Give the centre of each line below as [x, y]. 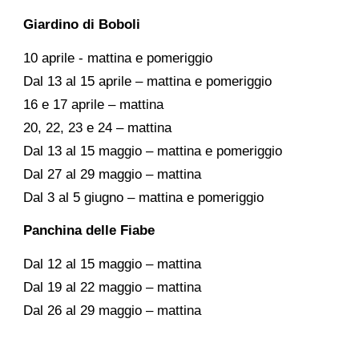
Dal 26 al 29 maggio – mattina [113, 310]
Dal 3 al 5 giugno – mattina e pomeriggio [144, 197]
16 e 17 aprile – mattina [94, 104]
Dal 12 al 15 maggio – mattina [113, 264]
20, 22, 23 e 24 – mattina [98, 127]
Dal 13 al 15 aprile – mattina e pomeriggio [148, 81]
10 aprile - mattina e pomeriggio [118, 58]
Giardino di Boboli [82, 24]
